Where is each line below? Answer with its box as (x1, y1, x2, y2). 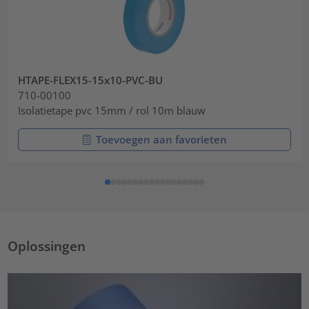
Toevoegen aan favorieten (96, 132, 227, 146)
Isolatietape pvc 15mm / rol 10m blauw (18, 103, 206, 118)
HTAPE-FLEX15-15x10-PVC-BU (18, 73, 163, 88)
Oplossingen (8, 237, 86, 255)
